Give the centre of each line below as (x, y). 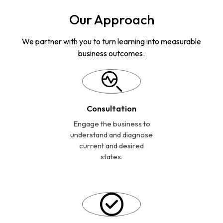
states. (111, 156)
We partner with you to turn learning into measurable (111, 41)
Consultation (111, 108)
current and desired (111, 145)
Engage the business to (111, 123)
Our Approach (111, 19)
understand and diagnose (111, 134)
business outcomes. (111, 53)
